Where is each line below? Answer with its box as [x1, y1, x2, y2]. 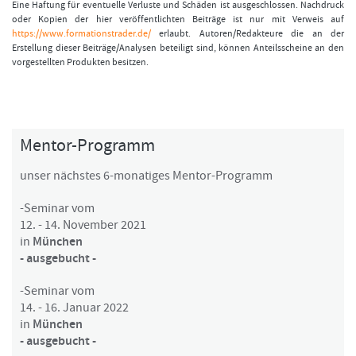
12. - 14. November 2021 [20, 217, 146, 233]
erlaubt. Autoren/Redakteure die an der [151, 28, 344, 40]
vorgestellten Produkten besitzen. [12, 56, 149, 68]
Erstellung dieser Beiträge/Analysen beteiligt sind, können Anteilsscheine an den [12, 42, 344, 54]
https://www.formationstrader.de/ [12, 28, 151, 40]
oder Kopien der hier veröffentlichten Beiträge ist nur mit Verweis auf [12, 14, 344, 25]
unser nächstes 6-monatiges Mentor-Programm [20, 168, 273, 184]
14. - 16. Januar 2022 [20, 300, 129, 315]
